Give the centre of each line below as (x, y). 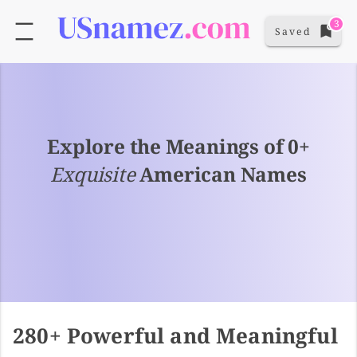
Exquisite (93, 174)
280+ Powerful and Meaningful (175, 335)
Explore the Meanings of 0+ (178, 146)
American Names (221, 174)
